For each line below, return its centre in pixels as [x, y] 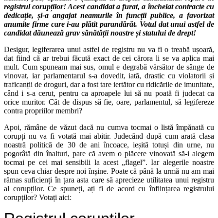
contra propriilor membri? [43, 111]
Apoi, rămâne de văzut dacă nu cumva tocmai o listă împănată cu [109, 127]
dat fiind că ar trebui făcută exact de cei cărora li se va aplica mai [109, 58]
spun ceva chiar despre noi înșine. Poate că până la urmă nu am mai [109, 171]
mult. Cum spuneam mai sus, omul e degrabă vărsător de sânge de [109, 67]
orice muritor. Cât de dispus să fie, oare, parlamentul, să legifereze [109, 102]
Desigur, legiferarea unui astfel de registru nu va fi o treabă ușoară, [109, 50]
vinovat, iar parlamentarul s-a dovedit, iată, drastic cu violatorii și [109, 76]
